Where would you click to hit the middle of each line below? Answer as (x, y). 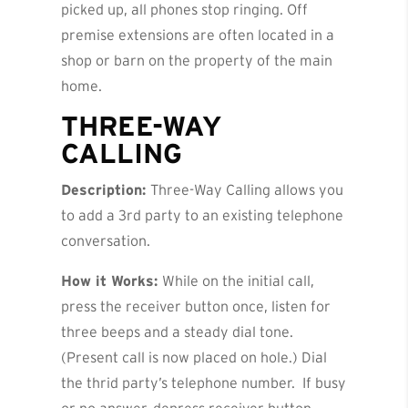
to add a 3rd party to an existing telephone (203, 215)
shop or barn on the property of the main (197, 61)
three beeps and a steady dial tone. (178, 332)
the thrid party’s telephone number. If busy (204, 383)
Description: (106, 190)
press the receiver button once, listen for (196, 306)
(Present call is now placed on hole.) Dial (194, 357)
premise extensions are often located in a (198, 35)
